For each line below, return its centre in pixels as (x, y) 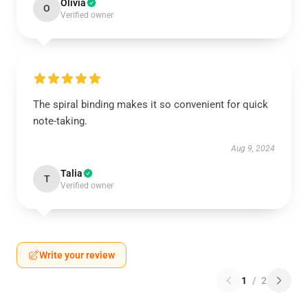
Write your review (77, 255)
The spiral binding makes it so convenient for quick (151, 104)
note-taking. (60, 121)
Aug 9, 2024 (253, 148)
